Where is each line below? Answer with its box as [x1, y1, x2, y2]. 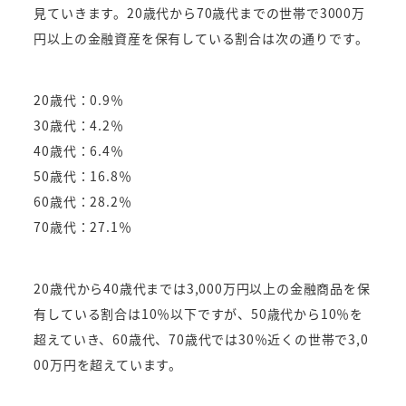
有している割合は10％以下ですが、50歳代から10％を [34, 304, 364, 323]
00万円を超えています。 [34, 354, 183, 373]
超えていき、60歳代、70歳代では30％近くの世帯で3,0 [34, 329, 369, 348]
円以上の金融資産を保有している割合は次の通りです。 [34, 28, 369, 47]
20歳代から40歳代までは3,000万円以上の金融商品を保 [34, 278, 371, 297]
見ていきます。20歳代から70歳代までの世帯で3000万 [34, 3, 365, 22]
